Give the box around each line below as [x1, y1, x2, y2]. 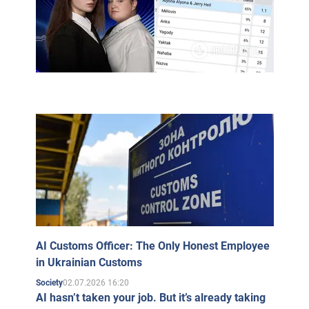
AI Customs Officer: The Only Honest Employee [35, 239, 270, 252]
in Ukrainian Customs [35, 256, 142, 269]
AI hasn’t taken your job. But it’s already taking [35, 291, 266, 304]
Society [35, 278, 63, 288]
